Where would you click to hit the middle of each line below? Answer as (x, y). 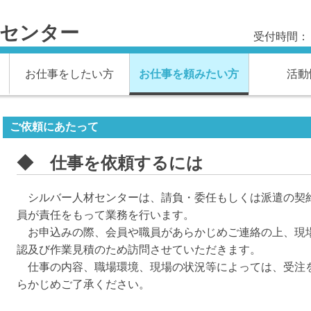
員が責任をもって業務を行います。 (106, 215)
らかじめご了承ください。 (83, 284)
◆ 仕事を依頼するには (110, 162)
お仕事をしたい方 (69, 74)
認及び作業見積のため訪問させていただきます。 (139, 249)
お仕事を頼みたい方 (189, 74)
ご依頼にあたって (54, 127)
